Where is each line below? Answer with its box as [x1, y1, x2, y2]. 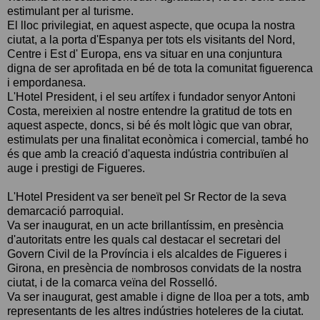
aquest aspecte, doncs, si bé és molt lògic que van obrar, [7, 119, 292, 131]
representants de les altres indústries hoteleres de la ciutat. [7, 304, 304, 317]
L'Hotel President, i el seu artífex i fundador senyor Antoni [7, 90, 296, 103]
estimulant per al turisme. [7, 4, 134, 17]
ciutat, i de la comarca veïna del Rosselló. [7, 276, 217, 289]
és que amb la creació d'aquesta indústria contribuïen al [7, 147, 289, 160]
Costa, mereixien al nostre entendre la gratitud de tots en [7, 104, 292, 117]
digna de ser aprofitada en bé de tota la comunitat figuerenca [7, 61, 313, 74]
